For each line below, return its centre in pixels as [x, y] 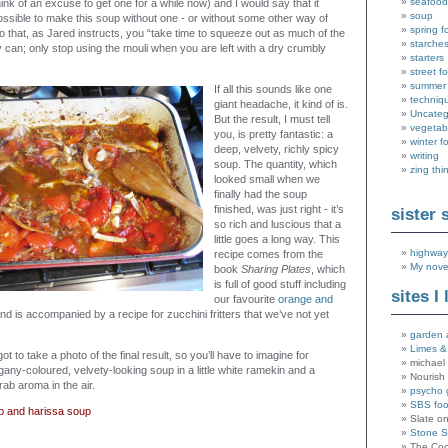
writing [424, 156]
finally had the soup [260, 194]
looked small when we [267, 179]
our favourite [246, 299]
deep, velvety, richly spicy [276, 149]
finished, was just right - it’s [279, 209]
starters [427, 58]
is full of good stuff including [280, 284]
